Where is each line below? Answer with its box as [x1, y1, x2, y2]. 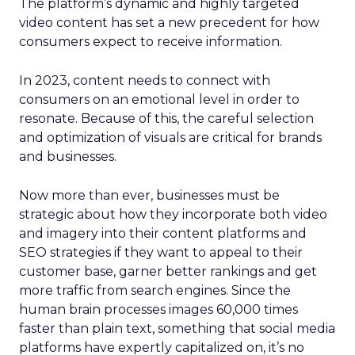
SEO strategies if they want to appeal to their [19, 244, 303, 260]
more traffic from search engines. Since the [19, 282, 291, 298]
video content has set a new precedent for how [19, 14, 319, 30]
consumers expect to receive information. [19, 33, 282, 49]
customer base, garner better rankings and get [19, 263, 317, 279]
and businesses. [19, 148, 116, 164]
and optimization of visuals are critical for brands [19, 129, 322, 145]
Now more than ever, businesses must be [19, 187, 280, 203]
